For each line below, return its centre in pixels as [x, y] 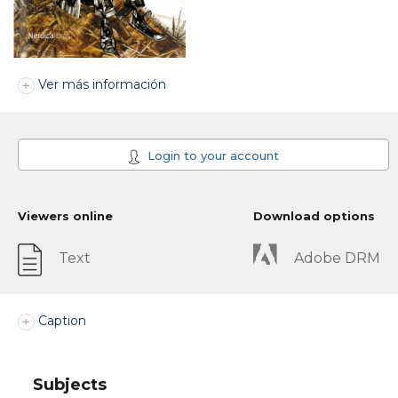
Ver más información [102, 85]
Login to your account [211, 156]
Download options [314, 216]
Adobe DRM [337, 259]
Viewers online [65, 216]
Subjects [70, 384]
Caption [62, 321]
